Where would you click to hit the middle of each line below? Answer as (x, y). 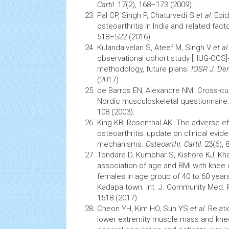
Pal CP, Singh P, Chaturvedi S (147, 15)
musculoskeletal (150, 101)
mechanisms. (121, 144)
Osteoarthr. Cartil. (175, 144)
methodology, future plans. (144, 69)
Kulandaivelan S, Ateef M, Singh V (155, 48)
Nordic (110, 101)
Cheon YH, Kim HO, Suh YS (144, 209)
